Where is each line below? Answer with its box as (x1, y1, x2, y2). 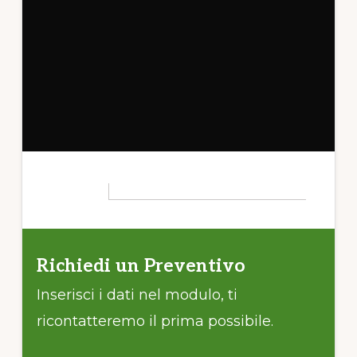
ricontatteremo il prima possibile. (36, 312, 273, 330)
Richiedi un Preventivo (36, 255, 245, 277)
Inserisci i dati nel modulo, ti (36, 285, 237, 304)
